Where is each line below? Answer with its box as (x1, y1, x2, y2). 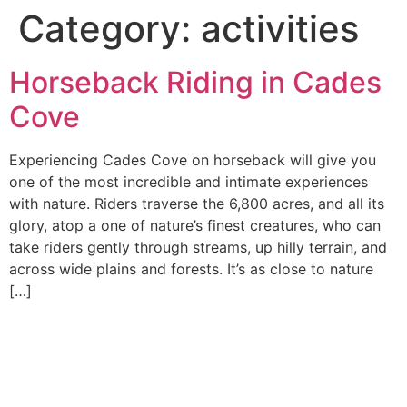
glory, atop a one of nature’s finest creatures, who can (9, 216, 381, 234)
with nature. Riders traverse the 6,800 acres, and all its (9, 194, 384, 213)
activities (201, 6, 359, 51)
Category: (18, 6, 201, 51)
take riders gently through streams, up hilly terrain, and (9, 238, 387, 256)
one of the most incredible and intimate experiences (9, 173, 368, 191)
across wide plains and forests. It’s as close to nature (9, 260, 373, 278)
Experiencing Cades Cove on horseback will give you (9, 151, 376, 169)
